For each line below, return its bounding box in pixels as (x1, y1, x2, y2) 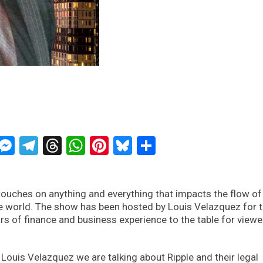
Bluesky (132, 134, 195, 157)
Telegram (38, 134, 114, 157)
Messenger (15, 134, 106, 157)
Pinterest (109, 134, 182, 157)
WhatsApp (85, 134, 170, 157)
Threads (62, 134, 128, 157)
